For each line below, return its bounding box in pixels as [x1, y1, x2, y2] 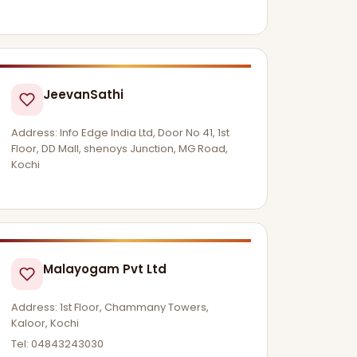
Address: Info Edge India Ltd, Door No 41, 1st [11, 124, 230, 140]
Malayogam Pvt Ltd [43, 261, 167, 278]
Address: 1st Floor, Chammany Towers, [11, 300, 210, 316]
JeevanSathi [43, 85, 124, 103]
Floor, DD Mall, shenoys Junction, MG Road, [11, 140, 229, 156]
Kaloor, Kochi [11, 316, 80, 331]
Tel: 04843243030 [11, 335, 104, 351]
